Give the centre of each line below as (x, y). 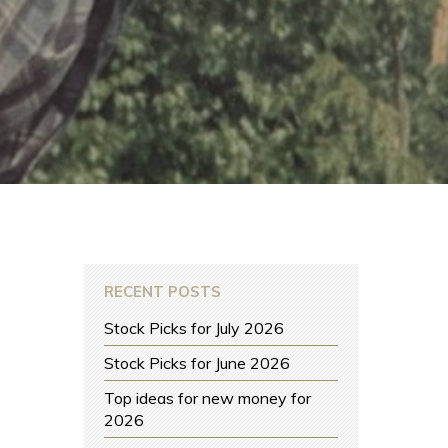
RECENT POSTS (163, 291)
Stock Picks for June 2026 (197, 363)
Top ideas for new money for (208, 398)
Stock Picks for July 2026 (194, 328)
